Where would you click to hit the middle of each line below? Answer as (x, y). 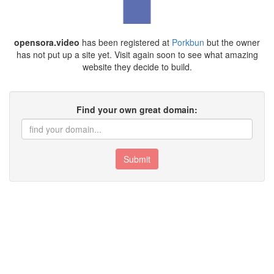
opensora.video (47, 42)
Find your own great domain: (137, 109)
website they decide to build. (137, 66)
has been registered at (126, 42)
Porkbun (188, 42)
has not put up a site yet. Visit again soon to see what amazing (137, 54)
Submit (137, 159)
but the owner (232, 42)
